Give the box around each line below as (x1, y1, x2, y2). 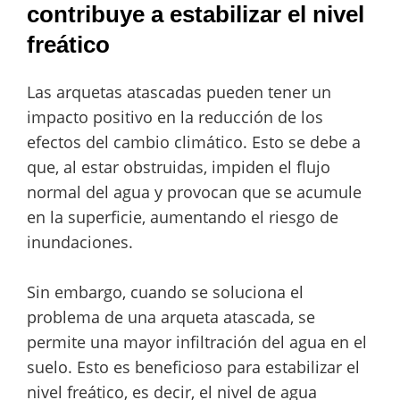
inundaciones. (27, 231, 133, 254)
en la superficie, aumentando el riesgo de (27, 206, 338, 229)
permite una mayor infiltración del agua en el (27, 331, 367, 354)
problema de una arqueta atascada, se (27, 306, 315, 329)
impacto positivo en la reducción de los (27, 106, 323, 129)
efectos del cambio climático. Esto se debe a (27, 131, 361, 154)
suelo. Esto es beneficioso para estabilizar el (27, 356, 360, 379)
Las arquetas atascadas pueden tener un (27, 81, 331, 104)
